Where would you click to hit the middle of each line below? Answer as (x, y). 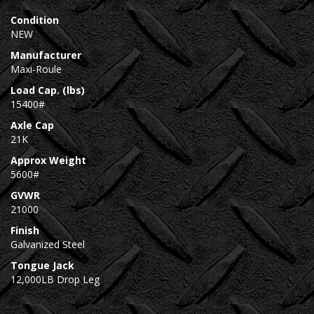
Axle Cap (32, 125)
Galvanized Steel (48, 244)
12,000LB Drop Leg (55, 279)
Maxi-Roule (36, 69)
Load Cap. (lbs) (48, 90)
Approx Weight (48, 160)
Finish (25, 230)
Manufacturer (46, 55)
